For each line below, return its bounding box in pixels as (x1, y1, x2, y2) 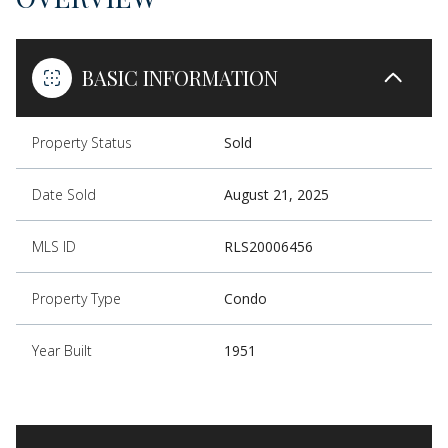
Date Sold (32, 184, 96, 204)
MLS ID (32, 236, 76, 256)
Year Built (32, 340, 92, 360)
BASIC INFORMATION (82, 63, 278, 91)
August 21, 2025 (224, 184, 329, 204)
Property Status (32, 132, 132, 152)
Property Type (32, 288, 121, 308)
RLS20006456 (224, 236, 313, 256)
